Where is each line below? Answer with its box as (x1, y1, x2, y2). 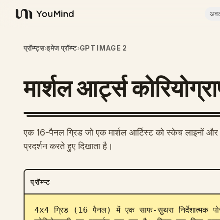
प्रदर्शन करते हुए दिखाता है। (24, 141, 113, 151)
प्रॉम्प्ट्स (24, 44, 45, 52)
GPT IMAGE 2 (79, 44, 127, 52)
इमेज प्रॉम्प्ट (47, 44, 77, 52)
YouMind (15, 14, 48, 24)
